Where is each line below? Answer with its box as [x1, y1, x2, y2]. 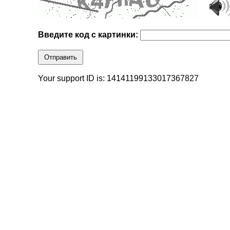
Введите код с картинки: [38, 30, 141, 40]
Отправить [44, 53, 78, 62]
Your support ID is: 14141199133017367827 [38, 74, 199, 83]
